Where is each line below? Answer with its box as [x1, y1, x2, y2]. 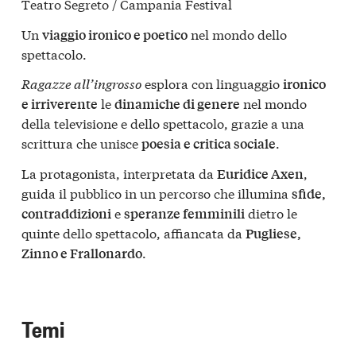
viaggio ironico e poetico [42, 25, 188, 44]
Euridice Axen [217, 164, 304, 183]
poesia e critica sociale [141, 134, 276, 153]
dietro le [245, 203, 297, 222]
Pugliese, [246, 223, 301, 242]
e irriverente [21, 95, 98, 114]
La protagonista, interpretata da [21, 163, 217, 182]
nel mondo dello [188, 24, 287, 43]
